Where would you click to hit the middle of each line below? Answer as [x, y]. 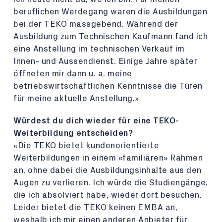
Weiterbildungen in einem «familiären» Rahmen [108, 158]
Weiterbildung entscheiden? [73, 133]
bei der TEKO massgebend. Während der [96, 24]
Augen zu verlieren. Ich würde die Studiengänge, [111, 183]
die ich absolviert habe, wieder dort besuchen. [108, 195]
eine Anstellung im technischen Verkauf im [99, 49]
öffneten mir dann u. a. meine [73, 74]
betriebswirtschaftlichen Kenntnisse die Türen [108, 86]
